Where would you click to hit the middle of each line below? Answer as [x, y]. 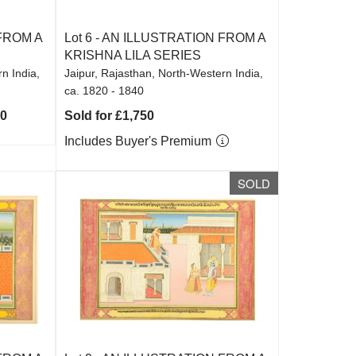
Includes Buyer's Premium [140, 141]
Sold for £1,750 [110, 116]
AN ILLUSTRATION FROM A [184, 38]
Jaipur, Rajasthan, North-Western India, [164, 73]
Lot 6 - [83, 38]
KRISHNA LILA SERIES [133, 55]
